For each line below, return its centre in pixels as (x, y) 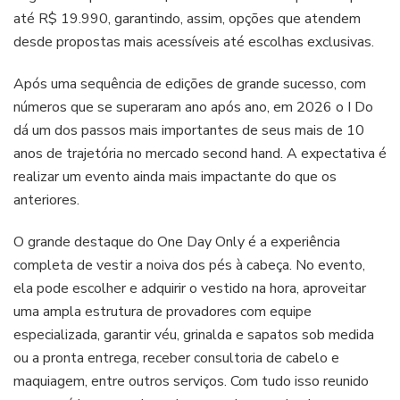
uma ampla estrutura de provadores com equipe (162, 311)
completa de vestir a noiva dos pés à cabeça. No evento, (189, 265)
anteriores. (48, 200)
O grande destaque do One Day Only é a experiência (177, 242)
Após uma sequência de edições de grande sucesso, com (190, 83)
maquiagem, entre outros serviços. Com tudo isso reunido (191, 381)
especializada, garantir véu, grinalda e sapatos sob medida (194, 334)
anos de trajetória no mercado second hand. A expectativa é (200, 153)
